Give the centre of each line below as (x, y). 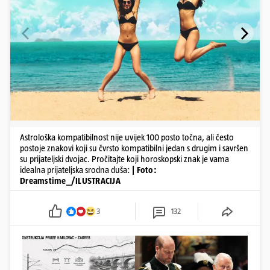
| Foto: (144, 170)
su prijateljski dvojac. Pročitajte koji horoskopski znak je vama (124, 159)
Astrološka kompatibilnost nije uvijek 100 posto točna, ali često (127, 137)
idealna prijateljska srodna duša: (75, 170)
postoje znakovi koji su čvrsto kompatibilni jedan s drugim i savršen (134, 148)
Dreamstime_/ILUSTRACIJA (70, 181)
